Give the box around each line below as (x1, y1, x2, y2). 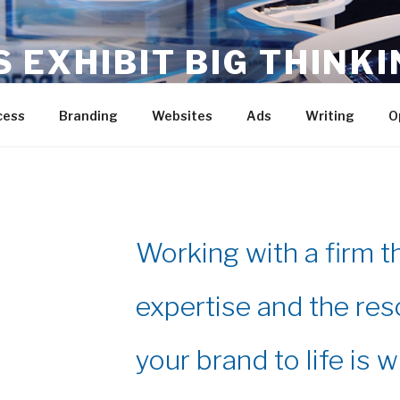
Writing (304, 107, 354, 123)
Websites (151, 107, 212, 123)
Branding (58, 107, 118, 123)
